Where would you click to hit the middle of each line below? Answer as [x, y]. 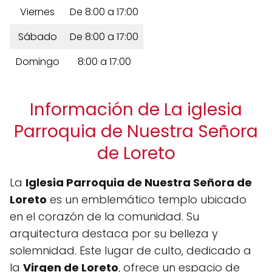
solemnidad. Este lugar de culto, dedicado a [131, 250]
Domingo [37, 62]
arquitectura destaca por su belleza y [114, 233]
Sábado [37, 37]
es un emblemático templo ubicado [147, 199]
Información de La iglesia [136, 110]
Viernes [37, 12]
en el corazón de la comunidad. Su [104, 216]
